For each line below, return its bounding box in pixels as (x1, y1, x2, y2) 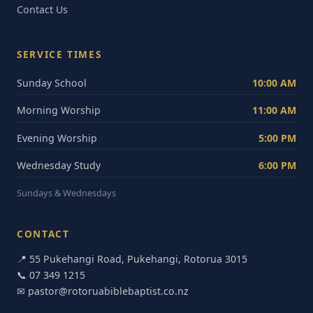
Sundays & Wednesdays (17, 186, 116, 199)
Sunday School (17, 76, 87, 90)
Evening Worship (17, 131, 97, 145)
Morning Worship (17, 103, 101, 117)
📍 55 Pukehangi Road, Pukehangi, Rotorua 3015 (17, 252, 247, 265)
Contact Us (17, 2, 68, 16)
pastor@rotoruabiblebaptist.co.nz (28, 284, 189, 298)
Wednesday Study (17, 158, 101, 172)
